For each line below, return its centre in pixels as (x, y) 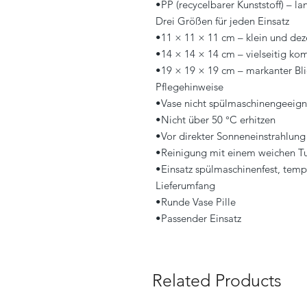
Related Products (217, 280)
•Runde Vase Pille (196, 201)
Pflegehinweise (189, 86)
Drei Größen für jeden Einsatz (222, 21)
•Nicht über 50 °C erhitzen (216, 119)
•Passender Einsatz (198, 218)
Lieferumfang (185, 185)
